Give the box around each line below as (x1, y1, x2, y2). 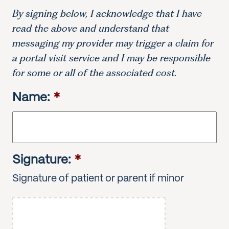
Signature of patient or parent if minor (12, 174, 184, 184)
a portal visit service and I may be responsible (12, 52, 211, 64)
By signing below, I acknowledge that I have (12, 8, 202, 19)
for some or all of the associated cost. (12, 67, 177, 79)
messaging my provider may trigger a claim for (12, 37, 214, 49)
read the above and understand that (12, 22, 169, 34)
